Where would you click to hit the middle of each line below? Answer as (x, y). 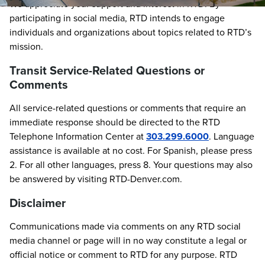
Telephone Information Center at (78, 136)
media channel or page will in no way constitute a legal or (128, 240)
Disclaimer (38, 203)
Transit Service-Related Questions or (107, 70)
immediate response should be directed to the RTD (115, 122)
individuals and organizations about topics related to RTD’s (130, 32)
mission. (26, 46)
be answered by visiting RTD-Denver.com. (96, 179)
